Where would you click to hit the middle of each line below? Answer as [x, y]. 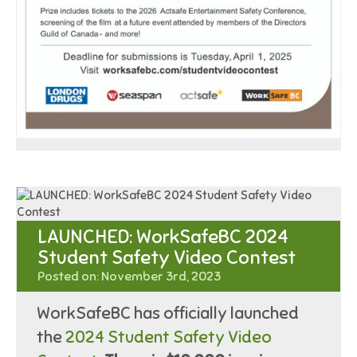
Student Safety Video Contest [166, 258]
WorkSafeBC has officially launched [168, 313]
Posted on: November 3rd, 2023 [129, 277]
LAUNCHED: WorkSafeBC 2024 [163, 237]
